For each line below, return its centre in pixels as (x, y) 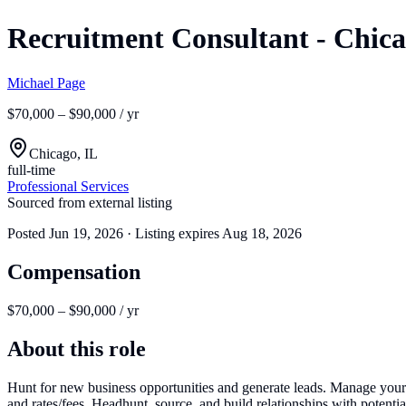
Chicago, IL (63, 153)
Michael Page (46, 82)
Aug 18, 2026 (262, 233)
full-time (31, 169)
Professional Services (68, 186)
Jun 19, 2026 (86, 233)
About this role (77, 348)
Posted (28, 233)
